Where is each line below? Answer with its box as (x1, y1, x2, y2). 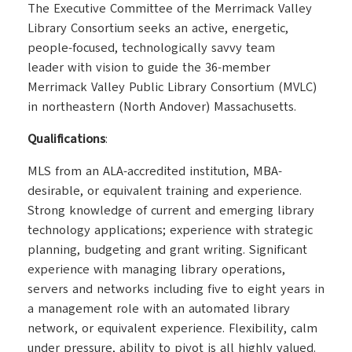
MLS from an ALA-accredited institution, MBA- (27, 163, 282, 180)
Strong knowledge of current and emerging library (27, 202, 314, 219)
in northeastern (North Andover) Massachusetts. (27, 98, 296, 115)
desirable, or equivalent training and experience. (27, 182, 302, 200)
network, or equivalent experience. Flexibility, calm (27, 320, 317, 337)
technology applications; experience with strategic (27, 222, 313, 239)
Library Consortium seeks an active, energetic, (27, 20, 288, 37)
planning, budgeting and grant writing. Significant (27, 241, 307, 258)
